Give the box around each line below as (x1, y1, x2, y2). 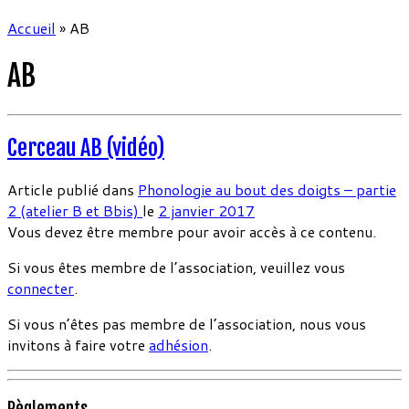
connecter (7, 278, 74, 299)
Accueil (7, 16, 56, 38)
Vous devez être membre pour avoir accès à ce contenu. (7, 221, 376, 243)
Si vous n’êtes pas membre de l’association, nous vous (7, 313, 366, 335)
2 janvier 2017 (158, 200, 255, 222)
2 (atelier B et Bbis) (7, 200, 142, 222)
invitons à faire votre (7, 334, 149, 356)
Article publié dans (7, 179, 138, 201)
